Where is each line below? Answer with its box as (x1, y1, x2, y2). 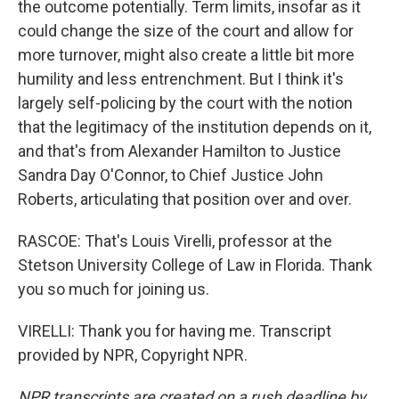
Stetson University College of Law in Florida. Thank (18, 256, 372, 274)
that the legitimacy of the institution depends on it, (18, 118, 371, 136)
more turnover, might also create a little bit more (18, 45, 354, 64)
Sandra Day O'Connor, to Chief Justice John (18, 166, 323, 184)
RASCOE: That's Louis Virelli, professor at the (18, 232, 332, 250)
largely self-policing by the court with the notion (18, 94, 353, 112)
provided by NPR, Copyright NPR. (18, 346, 248, 364)
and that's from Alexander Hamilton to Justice (18, 142, 341, 160)
